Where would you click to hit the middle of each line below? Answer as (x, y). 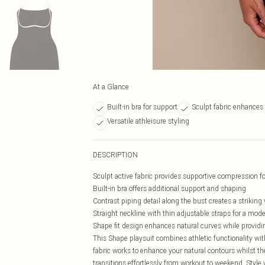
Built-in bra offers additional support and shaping (169, 188)
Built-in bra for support (142, 107)
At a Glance (111, 87)
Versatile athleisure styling (148, 121)
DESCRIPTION (115, 155)
